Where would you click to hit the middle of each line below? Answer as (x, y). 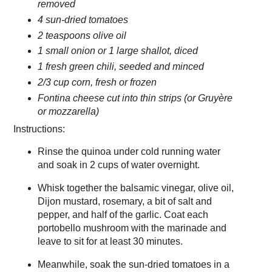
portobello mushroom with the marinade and (132, 228)
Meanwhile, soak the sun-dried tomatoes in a (133, 264)
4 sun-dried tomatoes (83, 19)
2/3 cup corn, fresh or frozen (97, 83)
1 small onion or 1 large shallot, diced (117, 51)
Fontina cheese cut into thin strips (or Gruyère (135, 98)
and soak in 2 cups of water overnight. (118, 165)
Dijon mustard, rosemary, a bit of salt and (124, 201)
